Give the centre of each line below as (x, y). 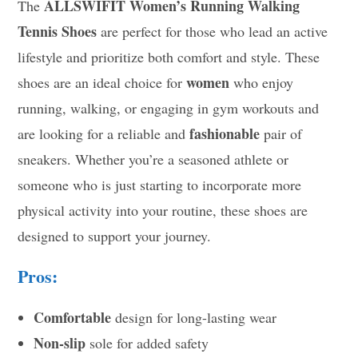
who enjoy (262, 83)
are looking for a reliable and (104, 134)
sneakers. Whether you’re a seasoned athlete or (153, 159)
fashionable (225, 134)
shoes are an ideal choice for (102, 83)
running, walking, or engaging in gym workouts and (169, 108)
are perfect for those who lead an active (213, 32)
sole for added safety (147, 343)
